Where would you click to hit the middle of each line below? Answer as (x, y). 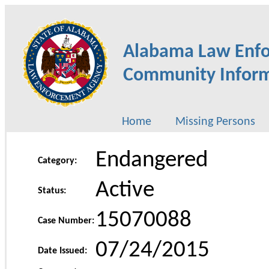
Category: (57, 161)
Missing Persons (215, 122)
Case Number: (66, 221)
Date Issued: (62, 251)
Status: (52, 191)
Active (125, 191)
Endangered (152, 161)
